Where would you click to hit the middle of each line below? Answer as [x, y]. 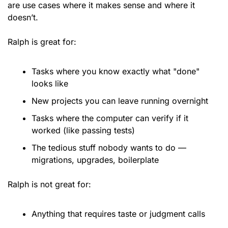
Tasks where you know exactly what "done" [116, 72]
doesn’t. [24, 18]
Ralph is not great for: [49, 184]
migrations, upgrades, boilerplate [95, 160]
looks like [50, 84]
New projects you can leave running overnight [120, 101]
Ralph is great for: [42, 42]
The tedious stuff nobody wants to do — [109, 148]
